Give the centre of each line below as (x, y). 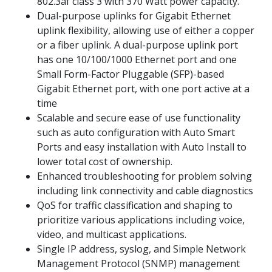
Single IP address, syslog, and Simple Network (141, 249)
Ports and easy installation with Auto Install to (142, 147)
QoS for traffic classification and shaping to (135, 206)
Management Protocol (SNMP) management (138, 264)
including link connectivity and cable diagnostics (145, 191)
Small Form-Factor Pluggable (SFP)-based (131, 74)
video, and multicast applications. (112, 235)
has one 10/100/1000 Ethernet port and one (137, 60)
